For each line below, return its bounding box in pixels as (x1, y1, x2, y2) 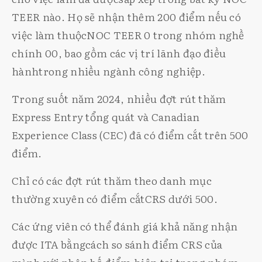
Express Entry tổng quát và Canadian (12, 108, 200, 125)
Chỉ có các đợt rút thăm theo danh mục (12, 172, 212, 188)
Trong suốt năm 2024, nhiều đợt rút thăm (12, 90, 226, 106)
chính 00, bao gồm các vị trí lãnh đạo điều (12, 44, 226, 61)
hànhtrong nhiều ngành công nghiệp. (12, 63, 205, 79)
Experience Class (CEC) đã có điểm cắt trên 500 (12, 126, 249, 143)
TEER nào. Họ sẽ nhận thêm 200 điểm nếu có (12, 8, 242, 25)
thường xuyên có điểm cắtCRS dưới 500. (12, 190, 218, 206)
